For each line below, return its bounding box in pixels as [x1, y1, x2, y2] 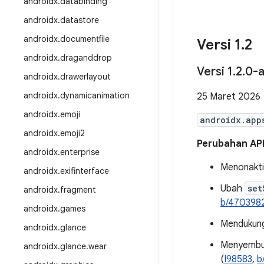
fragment [60, 184, 96, 195]
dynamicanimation [60, 90, 130, 101]
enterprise [60, 147, 100, 157]
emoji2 [60, 128, 85, 138]
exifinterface [60, 166, 109, 176]
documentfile [60, 34, 110, 44]
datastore [60, 15, 99, 25]
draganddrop [60, 52, 112, 63]
